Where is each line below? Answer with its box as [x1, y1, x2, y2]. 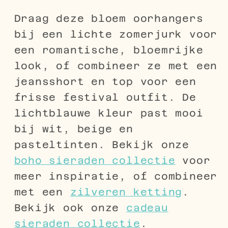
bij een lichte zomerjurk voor [14, 28, 218, 40]
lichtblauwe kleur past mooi [14, 107, 204, 119]
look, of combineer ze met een [14, 60, 218, 71]
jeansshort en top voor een [14, 75, 196, 87]
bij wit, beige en [14, 123, 133, 134]
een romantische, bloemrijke [14, 44, 204, 55]
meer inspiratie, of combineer [14, 170, 218, 182]
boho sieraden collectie [14, 154, 176, 166]
